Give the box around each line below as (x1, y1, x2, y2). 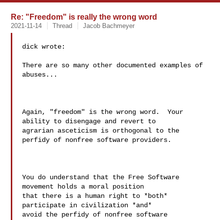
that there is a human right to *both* (22, 192, 168, 200)
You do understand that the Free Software (22, 173, 180, 181)
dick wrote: (22, 43, 66, 51)
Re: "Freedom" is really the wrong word (11, 12, 158, 21)
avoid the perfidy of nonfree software (22, 211, 168, 219)
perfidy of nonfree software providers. (22, 136, 172, 144)
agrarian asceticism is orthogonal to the (22, 127, 180, 135)
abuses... (22, 71, 58, 79)
